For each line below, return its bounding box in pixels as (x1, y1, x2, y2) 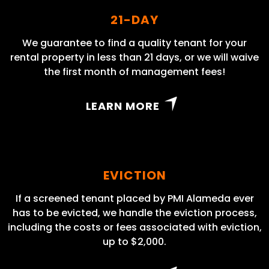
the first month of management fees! (44, 65, 225, 79)
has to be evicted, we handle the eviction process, (12, 206, 257, 220)
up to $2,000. (103, 235, 166, 249)
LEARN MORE (85, 98, 160, 114)
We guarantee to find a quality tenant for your (22, 36, 247, 50)
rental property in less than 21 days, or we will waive (10, 50, 259, 65)
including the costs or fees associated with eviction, (7, 220, 262, 235)
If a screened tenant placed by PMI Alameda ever (15, 192, 254, 206)
